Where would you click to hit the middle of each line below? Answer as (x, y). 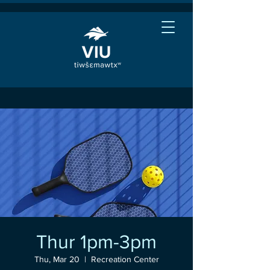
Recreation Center (125, 259)
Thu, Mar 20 (57, 259)
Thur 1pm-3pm (96, 241)
